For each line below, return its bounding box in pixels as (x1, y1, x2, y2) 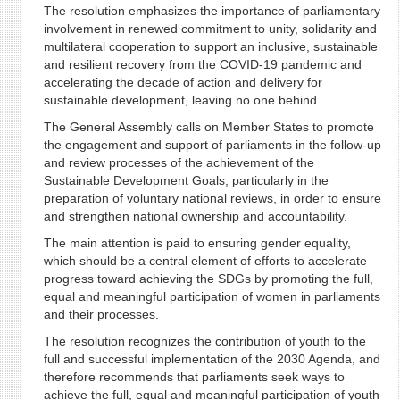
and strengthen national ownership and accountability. (43, 209, 347, 223)
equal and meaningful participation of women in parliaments (43, 289, 380, 304)
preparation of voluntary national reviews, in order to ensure (43, 191, 381, 205)
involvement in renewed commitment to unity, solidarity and (43, 21, 377, 36)
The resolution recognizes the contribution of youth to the (43, 334, 366, 348)
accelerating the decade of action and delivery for (43, 75, 322, 89)
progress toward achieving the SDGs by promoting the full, (43, 271, 373, 286)
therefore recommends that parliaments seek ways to (43, 370, 345, 384)
